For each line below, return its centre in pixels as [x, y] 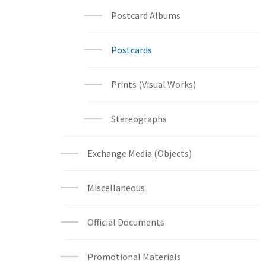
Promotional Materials [134, 256]
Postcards [132, 50]
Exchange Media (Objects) [140, 153]
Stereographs [139, 119]
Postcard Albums [146, 15]
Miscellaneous [116, 188]
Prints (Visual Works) [153, 84]
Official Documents [126, 222]
